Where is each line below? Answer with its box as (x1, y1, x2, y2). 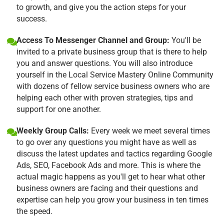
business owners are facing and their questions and (16, 183, 198, 193)
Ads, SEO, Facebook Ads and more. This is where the (16, 160, 200, 170)
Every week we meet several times (89, 125, 210, 135)
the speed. (16, 206, 52, 216)
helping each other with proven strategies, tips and (16, 92, 193, 102)
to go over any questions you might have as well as (16, 137, 196, 147)
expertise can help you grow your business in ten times (16, 194, 208, 204)
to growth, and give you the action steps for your (16, 2, 186, 12)
